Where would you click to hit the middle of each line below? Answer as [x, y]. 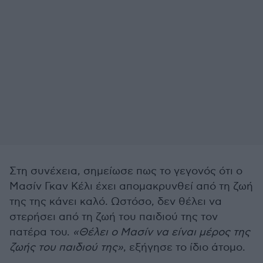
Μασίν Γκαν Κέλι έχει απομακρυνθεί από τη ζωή [131, 186]
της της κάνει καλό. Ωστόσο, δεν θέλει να [116, 202]
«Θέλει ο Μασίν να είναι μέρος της [161, 232]
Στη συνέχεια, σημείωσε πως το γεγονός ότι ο [126, 171]
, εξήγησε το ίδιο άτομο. [184, 247]
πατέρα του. [41, 232]
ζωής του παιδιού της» [66, 247]
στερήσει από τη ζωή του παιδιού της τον [114, 217]
